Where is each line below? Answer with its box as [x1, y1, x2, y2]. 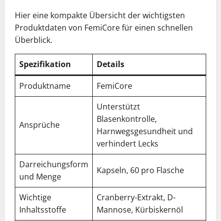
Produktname [19, 80, 71, 91]
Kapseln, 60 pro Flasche [97, 165, 184, 176]
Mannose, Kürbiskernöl [97, 204, 183, 215]
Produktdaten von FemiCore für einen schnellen [15, 22, 193, 33]
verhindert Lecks [97, 138, 158, 149]
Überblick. [15, 35, 52, 45]
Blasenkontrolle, [97, 113, 157, 124]
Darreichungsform [19, 159, 88, 170]
